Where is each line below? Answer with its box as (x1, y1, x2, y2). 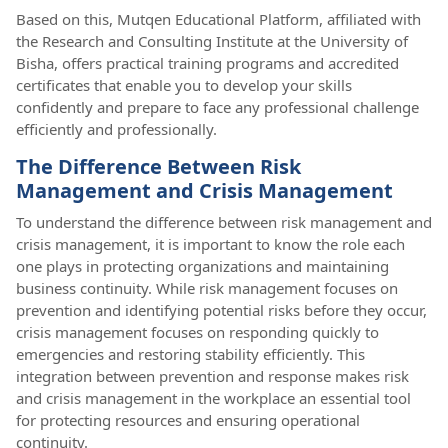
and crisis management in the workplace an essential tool (16, 387, 411, 408)
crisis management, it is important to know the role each (16, 233, 405, 254)
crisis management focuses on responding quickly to (16, 321, 379, 342)
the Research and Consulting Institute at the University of (16, 30, 408, 51)
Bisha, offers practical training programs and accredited (16, 52, 399, 73)
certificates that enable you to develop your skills (16, 74, 352, 95)
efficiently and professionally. (16, 118, 217, 139)
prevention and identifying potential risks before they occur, (16, 299, 427, 320)
